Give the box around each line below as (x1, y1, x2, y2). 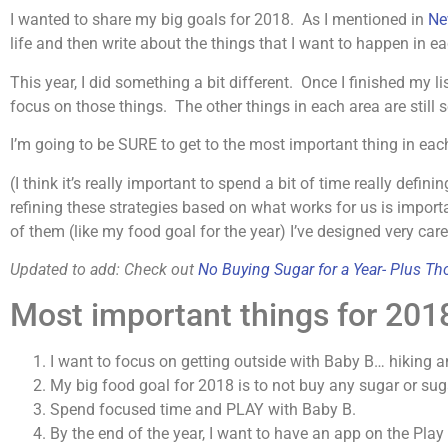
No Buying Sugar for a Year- (198, 259, 386, 279)
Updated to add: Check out (10, 259, 198, 279)
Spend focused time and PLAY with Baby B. (50, 400, 356, 420)
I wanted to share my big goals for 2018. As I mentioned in (10, 10, 428, 30)
